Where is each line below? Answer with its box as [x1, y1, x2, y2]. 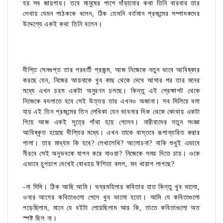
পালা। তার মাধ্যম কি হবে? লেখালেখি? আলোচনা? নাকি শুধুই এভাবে [23, 139, 200, 147]
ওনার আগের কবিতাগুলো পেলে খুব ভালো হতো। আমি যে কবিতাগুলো [23, 194, 200, 202]
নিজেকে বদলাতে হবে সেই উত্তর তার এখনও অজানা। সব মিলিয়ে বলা [23, 98, 200, 106]
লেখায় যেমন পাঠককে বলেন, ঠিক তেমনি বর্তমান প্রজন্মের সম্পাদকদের [23, 10, 200, 18]
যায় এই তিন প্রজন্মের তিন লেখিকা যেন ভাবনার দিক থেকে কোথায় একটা [23, 108, 200, 116]
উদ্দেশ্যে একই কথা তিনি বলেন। [23, 20, 103, 28]
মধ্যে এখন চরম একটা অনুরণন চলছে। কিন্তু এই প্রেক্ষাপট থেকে [23, 87, 200, 95]
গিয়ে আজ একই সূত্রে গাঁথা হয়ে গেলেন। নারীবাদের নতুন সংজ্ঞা [23, 118, 200, 126]
